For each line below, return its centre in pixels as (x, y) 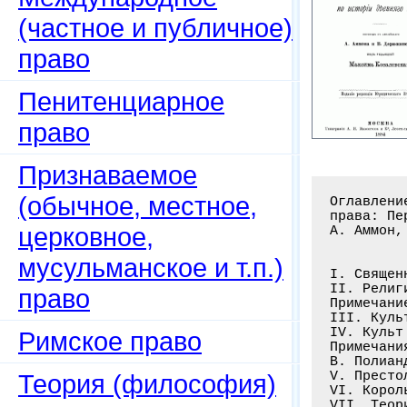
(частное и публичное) (155, 28)
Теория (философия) (147, 384)
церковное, (86, 237)
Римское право (110, 341)
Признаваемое (108, 175)
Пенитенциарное (121, 101)
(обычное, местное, (138, 206)
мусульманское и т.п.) (151, 268)
